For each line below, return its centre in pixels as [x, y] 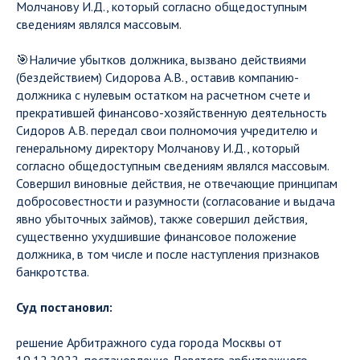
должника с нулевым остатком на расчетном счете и [163, 95]
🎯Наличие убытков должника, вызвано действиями [161, 59]
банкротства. [53, 272]
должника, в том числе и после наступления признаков [168, 254]
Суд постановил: [64, 307]
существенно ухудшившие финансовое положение [156, 236]
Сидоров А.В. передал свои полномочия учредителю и [167, 130]
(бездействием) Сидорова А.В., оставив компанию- [157, 77]
